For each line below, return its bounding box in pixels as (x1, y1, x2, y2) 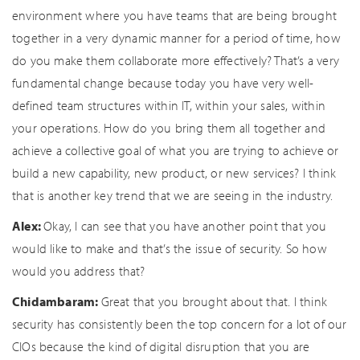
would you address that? (12, 263, 145, 279)
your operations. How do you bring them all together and (12, 120, 326, 136)
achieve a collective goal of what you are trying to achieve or (12, 142, 339, 158)
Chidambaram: (12, 293, 101, 309)
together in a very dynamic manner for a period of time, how (12, 30, 341, 46)
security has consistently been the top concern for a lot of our (12, 316, 347, 332)
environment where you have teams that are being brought (12, 7, 337, 23)
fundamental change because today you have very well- (12, 75, 314, 91)
